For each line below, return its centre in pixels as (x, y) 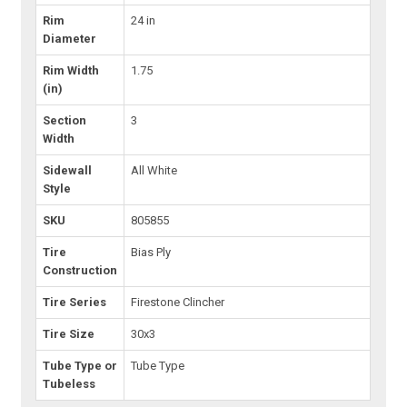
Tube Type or (80, 366)
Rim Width (71, 71)
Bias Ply (151, 253)
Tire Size (69, 334)
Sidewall (68, 171)
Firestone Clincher (178, 303)
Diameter (70, 39)
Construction (80, 271)
